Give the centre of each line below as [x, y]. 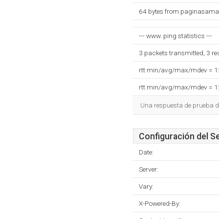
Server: [149, 169]
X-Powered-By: [160, 203]
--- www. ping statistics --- [175, 36]
